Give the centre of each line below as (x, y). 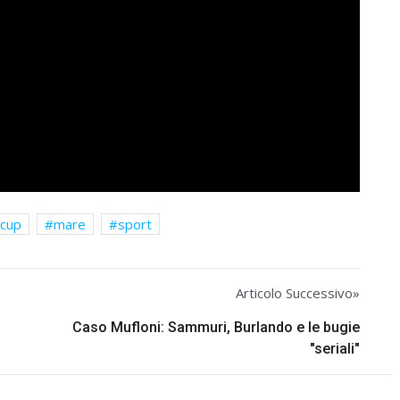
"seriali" (335, 348)
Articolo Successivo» (298, 292)
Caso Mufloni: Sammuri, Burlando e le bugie (216, 327)
